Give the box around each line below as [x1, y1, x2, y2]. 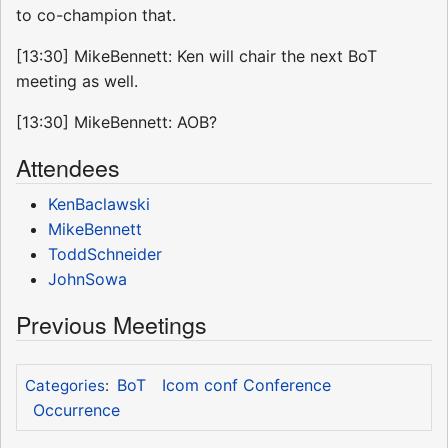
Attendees [16, 149, 120, 184]
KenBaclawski [48, 193, 150, 214]
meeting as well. [16, 70, 138, 91]
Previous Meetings [16, 306, 207, 341]
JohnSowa [48, 268, 127, 289]
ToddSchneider [48, 243, 162, 264]
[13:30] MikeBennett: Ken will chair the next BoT [16, 45, 377, 66]
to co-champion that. [16, 4, 176, 25]
